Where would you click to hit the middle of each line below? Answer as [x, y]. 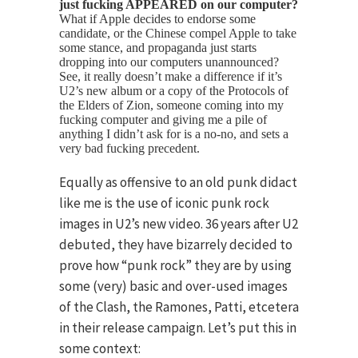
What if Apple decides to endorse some [157, 19]
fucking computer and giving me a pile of [163, 119]
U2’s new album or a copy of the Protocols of [174, 91]
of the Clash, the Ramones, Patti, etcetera [179, 307]
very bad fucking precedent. [129, 148]
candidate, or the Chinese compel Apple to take [178, 33]
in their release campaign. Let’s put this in [178, 328]
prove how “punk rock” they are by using [175, 265]
